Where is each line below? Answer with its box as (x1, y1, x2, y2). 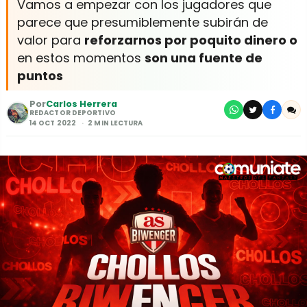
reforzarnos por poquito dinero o (84, 32, 297, 49)
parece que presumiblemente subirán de (17, 14, 268, 31)
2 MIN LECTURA (88, 119, 143, 127)
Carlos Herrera (46, 98, 117, 110)
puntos (17, 67, 66, 84)
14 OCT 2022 (29, 119, 77, 127)
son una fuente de (145, 49, 262, 66)
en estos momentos (17, 49, 145, 66)
